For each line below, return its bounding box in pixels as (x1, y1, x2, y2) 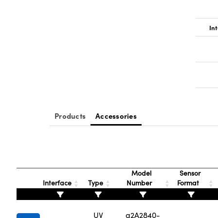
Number (127, 178, 154, 187)
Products (54, 110, 86, 121)
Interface (41, 178, 74, 187)
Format (177, 178, 201, 187)
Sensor (178, 168, 201, 178)
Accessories (95, 110, 137, 121)
